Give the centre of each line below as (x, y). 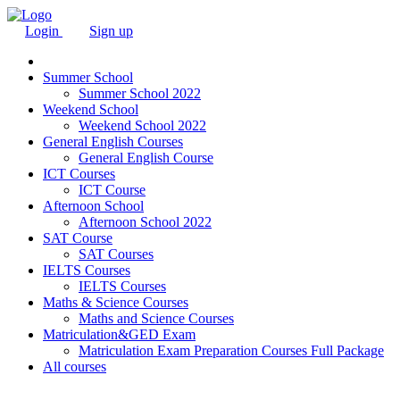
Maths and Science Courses (156, 318)
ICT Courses (79, 174)
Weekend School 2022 (142, 125)
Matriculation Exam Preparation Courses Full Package (231, 350)
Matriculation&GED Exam (119, 334)
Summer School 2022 (140, 93)
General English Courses (113, 142)
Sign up (111, 31)
